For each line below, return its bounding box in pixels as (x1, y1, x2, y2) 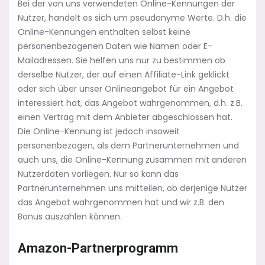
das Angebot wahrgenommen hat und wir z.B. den (18, 196, 224, 208)
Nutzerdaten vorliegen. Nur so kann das (18, 168, 179, 180)
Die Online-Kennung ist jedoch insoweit (18, 125, 180, 137)
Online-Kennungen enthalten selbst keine (18, 26, 190, 38)
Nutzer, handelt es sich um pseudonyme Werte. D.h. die (18, 12, 247, 24)
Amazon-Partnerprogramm (18, 241, 178, 256)
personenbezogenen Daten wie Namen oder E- (18, 40, 212, 52)
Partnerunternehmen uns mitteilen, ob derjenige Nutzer (18, 182, 247, 194)
